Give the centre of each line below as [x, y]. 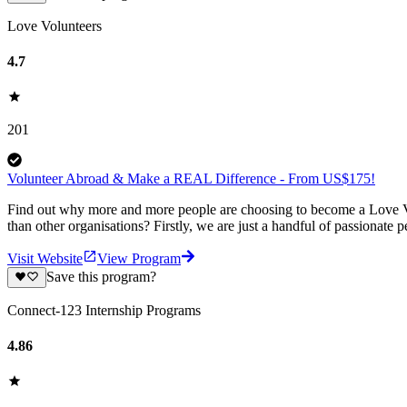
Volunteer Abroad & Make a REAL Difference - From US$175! [191, 179]
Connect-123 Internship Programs [104, 310]
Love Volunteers [55, 25]
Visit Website [45, 259]
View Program [139, 259]
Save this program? [101, 277]
